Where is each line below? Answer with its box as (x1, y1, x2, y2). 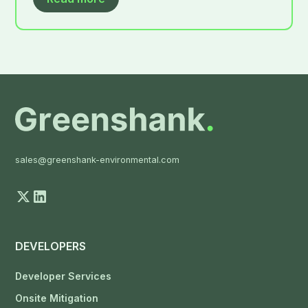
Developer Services (15, 269, 112, 282)
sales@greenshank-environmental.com (15, 154, 180, 165)
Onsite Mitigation (15, 291, 99, 304)
